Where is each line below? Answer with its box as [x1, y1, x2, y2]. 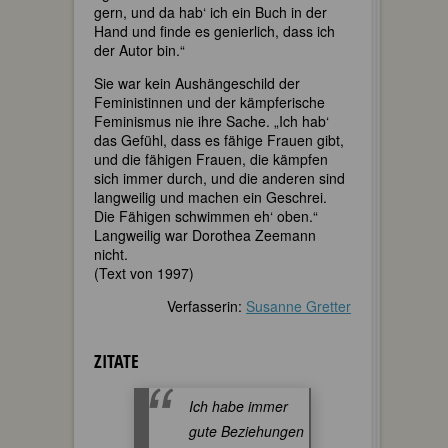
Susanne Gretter [246, 296, 351, 317]
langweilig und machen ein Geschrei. [94, 187, 327, 208]
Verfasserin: [167, 296, 246, 317]
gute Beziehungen [189, 421, 304, 442]
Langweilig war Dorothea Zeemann [94, 225, 316, 246]
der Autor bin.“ [94, 40, 185, 61]
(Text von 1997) [94, 263, 194, 284]
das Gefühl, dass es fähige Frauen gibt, [94, 130, 344, 151]
